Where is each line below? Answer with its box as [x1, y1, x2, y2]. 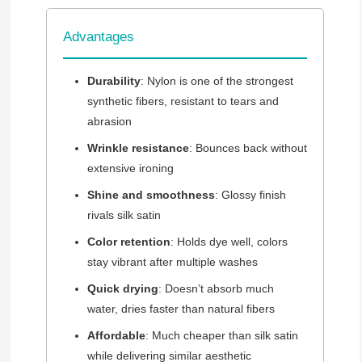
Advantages [62, 29, 134, 45]
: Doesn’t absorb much [158, 282, 274, 296]
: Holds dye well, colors [170, 235, 288, 249]
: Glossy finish [214, 188, 286, 202]
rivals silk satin [86, 208, 161, 222]
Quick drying [86, 282, 158, 296]
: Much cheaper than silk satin [145, 329, 298, 343]
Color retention [86, 235, 170, 249]
